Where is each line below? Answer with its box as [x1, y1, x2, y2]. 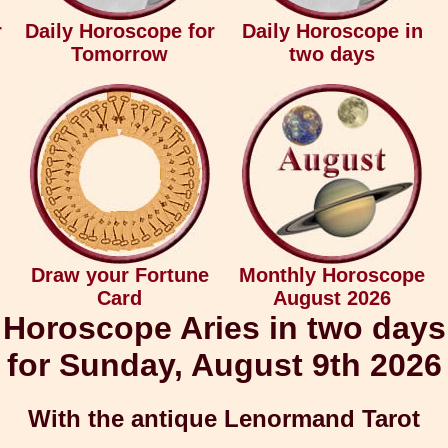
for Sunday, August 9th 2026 [6, 347, 442, 383]
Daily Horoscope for [24, 20, 215, 42]
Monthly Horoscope [239, 264, 425, 286]
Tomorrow [71, 43, 168, 65]
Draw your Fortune [30, 264, 209, 286]
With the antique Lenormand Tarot [28, 405, 420, 433]
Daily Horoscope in [241, 20, 423, 42]
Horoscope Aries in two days [2, 310, 446, 346]
